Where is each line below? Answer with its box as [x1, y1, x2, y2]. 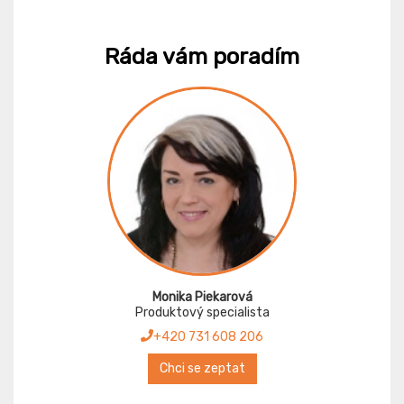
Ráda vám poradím [105, 42, 299, 69]
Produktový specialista [134, 304, 270, 320]
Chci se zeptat [159, 360, 245, 376]
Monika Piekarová [151, 289, 252, 305]
